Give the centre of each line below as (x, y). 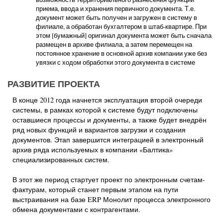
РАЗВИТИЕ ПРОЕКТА (54, 84)
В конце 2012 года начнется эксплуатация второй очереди (107, 100)
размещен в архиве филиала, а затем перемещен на (114, 44)
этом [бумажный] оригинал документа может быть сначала (124, 35)
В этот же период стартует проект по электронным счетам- (109, 179)
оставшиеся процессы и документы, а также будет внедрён (110, 120)
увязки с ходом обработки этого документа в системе (115, 62)
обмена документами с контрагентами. (76, 209)
